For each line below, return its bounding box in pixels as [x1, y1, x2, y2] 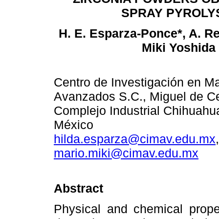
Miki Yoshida [141, 41, 216, 55]
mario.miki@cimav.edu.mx [54, 146, 198, 160]
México [54, 118, 93, 132]
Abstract [54, 181, 103, 195]
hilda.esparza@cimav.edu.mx [54, 132, 216, 146]
